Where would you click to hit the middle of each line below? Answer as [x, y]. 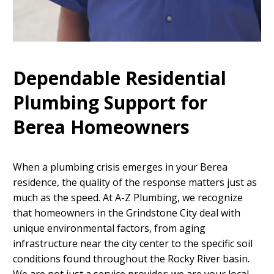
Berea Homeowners [101, 127]
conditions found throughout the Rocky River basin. [131, 258]
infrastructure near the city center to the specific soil [133, 243]
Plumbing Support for [110, 103]
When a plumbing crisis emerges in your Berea [120, 167]
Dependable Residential [120, 78]
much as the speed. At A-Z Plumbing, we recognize [128, 197]
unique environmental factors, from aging [109, 228]
